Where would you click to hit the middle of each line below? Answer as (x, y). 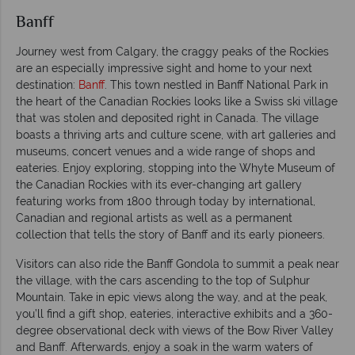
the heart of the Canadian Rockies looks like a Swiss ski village (177, 101)
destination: (47, 84)
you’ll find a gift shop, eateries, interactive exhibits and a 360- (174, 313)
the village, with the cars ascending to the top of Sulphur (163, 280)
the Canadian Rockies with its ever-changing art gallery (159, 184)
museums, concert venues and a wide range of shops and (166, 151)
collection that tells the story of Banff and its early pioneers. (170, 234)
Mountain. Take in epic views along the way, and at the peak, (172, 297)
